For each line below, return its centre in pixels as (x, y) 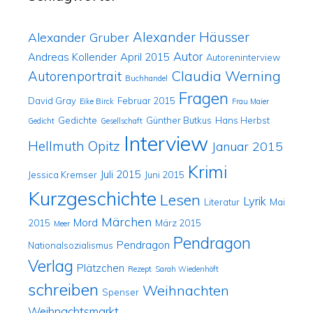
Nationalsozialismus (71, 245)
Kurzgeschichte (92, 198)
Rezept (140, 269)
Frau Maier (250, 101)
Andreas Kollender (72, 57)
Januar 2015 (247, 146)
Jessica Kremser (63, 174)
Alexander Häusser (191, 37)
